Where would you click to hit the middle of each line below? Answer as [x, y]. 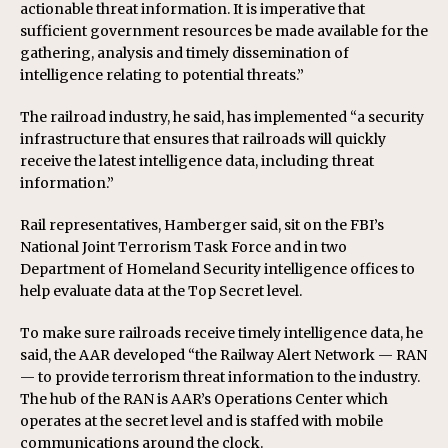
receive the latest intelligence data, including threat [197, 161]
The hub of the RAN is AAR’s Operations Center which [204, 399]
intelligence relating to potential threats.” [162, 75]
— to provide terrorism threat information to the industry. [220, 377]
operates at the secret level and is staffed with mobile [201, 421]
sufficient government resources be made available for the [224, 31]
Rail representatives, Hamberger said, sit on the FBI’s [202, 225]
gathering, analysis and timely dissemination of [184, 53]
